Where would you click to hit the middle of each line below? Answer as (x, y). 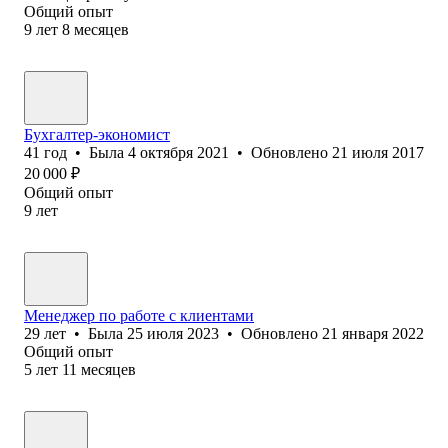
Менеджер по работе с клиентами (139, 315)
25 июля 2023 (173, 333)
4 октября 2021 (178, 152)
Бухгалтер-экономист (97, 134)
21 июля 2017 (378, 152)
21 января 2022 (373, 333)
